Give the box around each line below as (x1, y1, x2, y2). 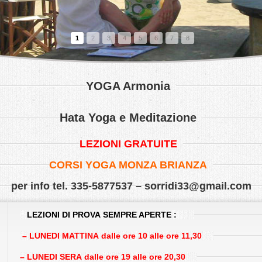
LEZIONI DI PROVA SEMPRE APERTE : (27, 210, 177, 219)
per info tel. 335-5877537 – (11, 180, 144, 192)
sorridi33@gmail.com (144, 180, 251, 192)
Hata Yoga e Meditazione (60, 111, 196, 124)
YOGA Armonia (86, 80, 170, 92)
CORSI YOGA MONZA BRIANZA (49, 159, 207, 171)
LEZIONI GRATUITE (79, 138, 177, 150)
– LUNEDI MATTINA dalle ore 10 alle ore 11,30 (20, 231, 202, 240)
